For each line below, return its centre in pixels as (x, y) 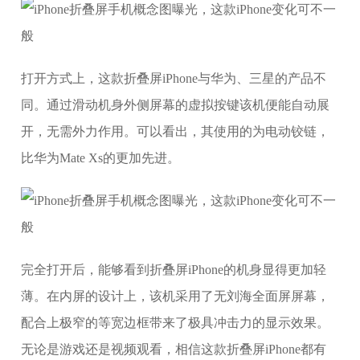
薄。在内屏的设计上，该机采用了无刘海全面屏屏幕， (176, 296)
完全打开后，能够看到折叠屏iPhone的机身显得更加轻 (174, 270)
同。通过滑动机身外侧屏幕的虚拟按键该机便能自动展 (176, 105)
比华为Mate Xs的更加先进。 (101, 158)
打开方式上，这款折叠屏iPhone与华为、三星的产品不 (174, 78)
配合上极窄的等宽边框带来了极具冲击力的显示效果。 (176, 323)
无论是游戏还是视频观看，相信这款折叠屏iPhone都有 (174, 349)
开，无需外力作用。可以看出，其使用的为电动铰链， (176, 131)
